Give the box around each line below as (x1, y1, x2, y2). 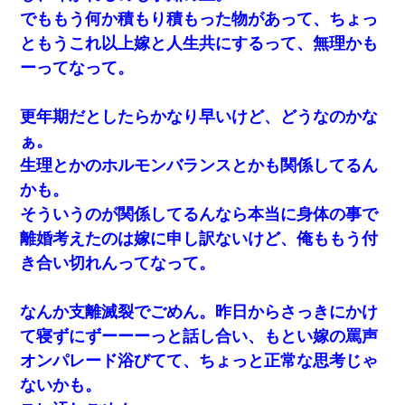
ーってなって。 (20, 58, 135, 77)
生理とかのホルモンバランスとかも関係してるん (20, 155, 379, 174)
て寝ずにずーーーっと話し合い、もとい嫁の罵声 (20, 326, 379, 345)
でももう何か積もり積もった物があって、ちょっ (20, 9, 379, 28)
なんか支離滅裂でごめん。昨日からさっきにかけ (20, 302, 379, 321)
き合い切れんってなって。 (20, 253, 216, 272)
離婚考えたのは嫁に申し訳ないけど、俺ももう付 (20, 229, 379, 248)
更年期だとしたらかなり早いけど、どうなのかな (20, 107, 379, 126)
